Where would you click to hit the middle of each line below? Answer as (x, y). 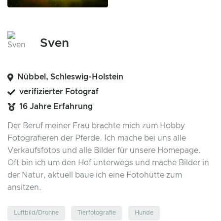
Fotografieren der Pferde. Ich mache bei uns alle (97, 138)
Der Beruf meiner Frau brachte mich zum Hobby (96, 126)
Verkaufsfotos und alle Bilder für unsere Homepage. (104, 150)
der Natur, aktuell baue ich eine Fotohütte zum (95, 175)
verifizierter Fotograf (59, 92)
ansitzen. (24, 187)
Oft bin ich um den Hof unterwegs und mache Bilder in (108, 163)
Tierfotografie (97, 213)
